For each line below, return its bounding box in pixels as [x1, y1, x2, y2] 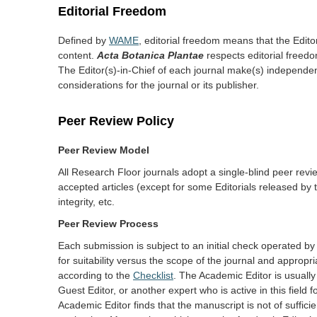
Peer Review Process [58, 218, 158, 229]
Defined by [58, 35, 109, 46]
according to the [58, 270, 133, 281]
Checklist [133, 270, 173, 281]
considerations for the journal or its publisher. [58, 79, 259, 91]
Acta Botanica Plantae [97, 50, 204, 61]
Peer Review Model [58, 144, 149, 156]
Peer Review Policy [58, 114, 174, 128]
